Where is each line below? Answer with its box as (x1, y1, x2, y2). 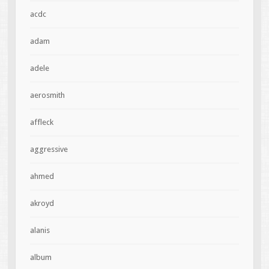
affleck (29, 118, 53, 127)
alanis (29, 226, 50, 235)
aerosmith (29, 91, 65, 100)
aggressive (29, 145, 68, 154)
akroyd (29, 199, 54, 208)
